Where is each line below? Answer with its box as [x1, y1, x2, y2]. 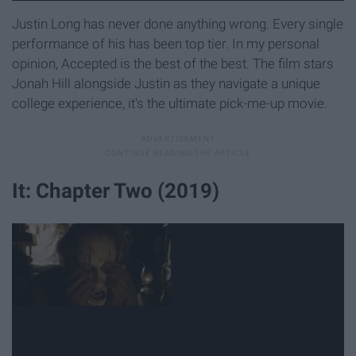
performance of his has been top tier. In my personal [12, 36, 319, 52]
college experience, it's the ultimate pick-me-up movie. [12, 95, 327, 112]
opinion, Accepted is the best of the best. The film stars [12, 56, 334, 72]
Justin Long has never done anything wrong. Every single [12, 16, 343, 33]
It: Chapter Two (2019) [12, 179, 219, 203]
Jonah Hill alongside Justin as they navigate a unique [12, 75, 320, 92]
